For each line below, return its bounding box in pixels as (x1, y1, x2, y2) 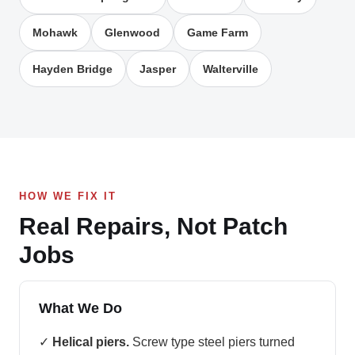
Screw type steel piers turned (129, 335, 295, 349)
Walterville (203, 63, 258, 75)
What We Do (39, 300, 122, 316)
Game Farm (187, 26, 248, 39)
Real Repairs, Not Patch (19, 213, 288, 239)
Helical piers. (52, 335, 129, 349)
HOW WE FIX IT (19, 190, 116, 202)
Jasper (139, 63, 176, 75)
